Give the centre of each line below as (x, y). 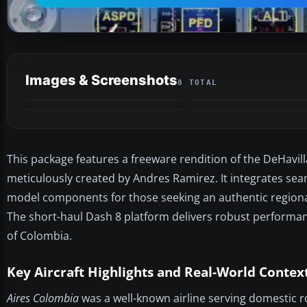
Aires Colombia (43, 298)
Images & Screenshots (101, 80)
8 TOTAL (198, 82)
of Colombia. (39, 235)
